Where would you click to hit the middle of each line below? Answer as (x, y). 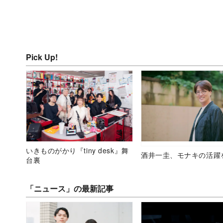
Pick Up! (42, 57)
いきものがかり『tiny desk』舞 (77, 150)
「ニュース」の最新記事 (70, 188)
